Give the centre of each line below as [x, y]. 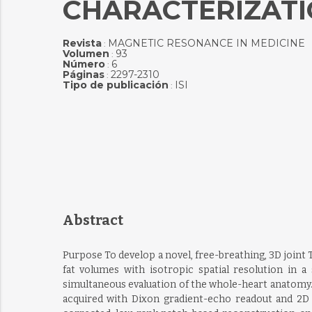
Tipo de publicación [115, 85]
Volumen [86, 54]
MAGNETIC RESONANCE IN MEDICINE [206, 43]
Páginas [83, 75]
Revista [82, 43]
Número [84, 64]
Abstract [93, 220]
